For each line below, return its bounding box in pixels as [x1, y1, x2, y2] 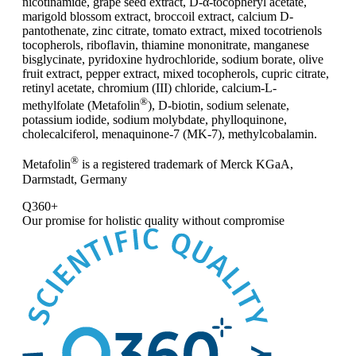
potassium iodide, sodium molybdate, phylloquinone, [22, 113, 287, 127]
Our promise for [22, 213, 106, 227]
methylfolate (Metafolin [22, 99, 140, 113]
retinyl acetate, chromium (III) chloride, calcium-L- [22, 80, 277, 95]
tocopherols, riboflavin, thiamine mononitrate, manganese [22, 37, 309, 52]
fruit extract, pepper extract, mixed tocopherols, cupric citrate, [22, 66, 329, 80]
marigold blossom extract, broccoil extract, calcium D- [22, 9, 293, 23]
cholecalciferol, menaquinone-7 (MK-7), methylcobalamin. [22, 127, 317, 141]
